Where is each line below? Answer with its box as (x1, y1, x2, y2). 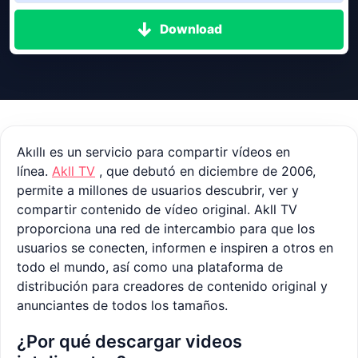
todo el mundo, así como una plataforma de (17, 259, 283, 276)
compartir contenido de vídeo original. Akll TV (17, 201, 297, 218)
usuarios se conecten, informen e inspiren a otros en (17, 240, 333, 257)
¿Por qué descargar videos (17, 331, 242, 352)
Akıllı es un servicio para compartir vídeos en (17, 144, 290, 161)
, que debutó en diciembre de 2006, (95, 163, 316, 180)
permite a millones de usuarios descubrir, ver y (17, 182, 299, 199)
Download (159, 22, 222, 38)
